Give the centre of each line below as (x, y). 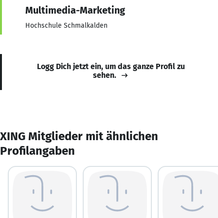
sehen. (105, 75)
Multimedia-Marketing (75, 10)
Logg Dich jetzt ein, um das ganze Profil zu (111, 66)
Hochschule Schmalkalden (66, 25)
